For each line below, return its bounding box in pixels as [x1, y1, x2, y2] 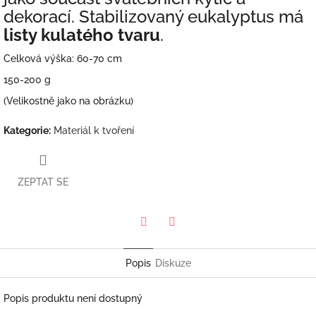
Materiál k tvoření [54, 125, 134, 137]
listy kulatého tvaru [4, 25, 160, 46]
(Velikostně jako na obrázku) [4, 95, 133, 107]
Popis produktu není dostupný [4, 292, 142, 304]
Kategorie [4, 125, 49, 137]
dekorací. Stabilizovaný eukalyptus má [4, 6, 303, 28]
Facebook [171, 235, 217, 247]
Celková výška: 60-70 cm [4, 53, 122, 65]
